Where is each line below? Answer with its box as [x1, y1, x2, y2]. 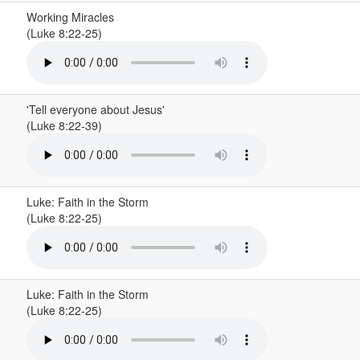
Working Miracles [26, 9, 114, 25]
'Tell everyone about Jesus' [26, 101, 165, 117]
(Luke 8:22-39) [26, 117, 105, 133]
